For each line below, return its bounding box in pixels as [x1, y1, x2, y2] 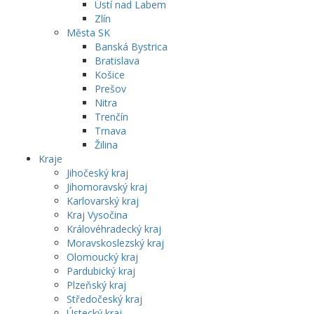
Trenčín [95, 110, 128, 123]
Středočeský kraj [67, 292, 142, 306]
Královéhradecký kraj [67, 222, 161, 235]
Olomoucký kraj [67, 250, 138, 264]
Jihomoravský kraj [67, 180, 147, 193]
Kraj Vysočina [67, 208, 128, 221]
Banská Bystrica [95, 40, 168, 53]
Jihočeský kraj [67, 166, 128, 179]
